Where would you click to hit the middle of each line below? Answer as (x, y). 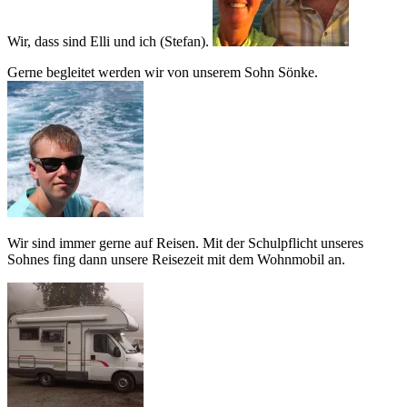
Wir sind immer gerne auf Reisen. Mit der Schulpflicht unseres (185, 243)
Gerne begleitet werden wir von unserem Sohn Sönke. (164, 73)
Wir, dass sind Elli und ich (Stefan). (110, 42)
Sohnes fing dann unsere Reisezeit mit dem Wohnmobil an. (176, 260)
